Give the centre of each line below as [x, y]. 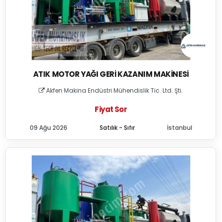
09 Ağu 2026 [48, 128]
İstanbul [179, 128]
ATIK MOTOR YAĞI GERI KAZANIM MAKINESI [111, 74]
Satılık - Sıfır [117, 128]
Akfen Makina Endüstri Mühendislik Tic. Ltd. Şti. [114, 90]
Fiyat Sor [111, 109]
